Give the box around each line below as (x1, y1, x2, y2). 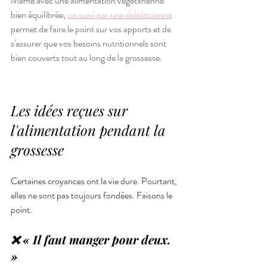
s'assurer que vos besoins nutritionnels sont (11, 36, 168, 50)
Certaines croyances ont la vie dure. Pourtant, (11, 173, 179, 188)
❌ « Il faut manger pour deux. (11, 231, 174, 247)
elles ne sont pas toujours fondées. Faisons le (11, 188, 174, 202)
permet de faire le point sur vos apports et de (11, 21, 173, 36)
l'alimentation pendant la (11, 120, 169, 139)
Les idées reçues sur (11, 100, 131, 120)
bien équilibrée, (11, 7, 66, 21)
